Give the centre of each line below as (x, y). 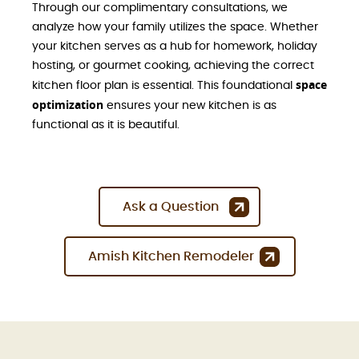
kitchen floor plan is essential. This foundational (164, 86)
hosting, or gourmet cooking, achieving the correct (173, 66)
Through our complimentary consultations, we (160, 8)
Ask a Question (171, 207)
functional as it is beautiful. (106, 125)
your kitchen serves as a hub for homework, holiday (175, 47)
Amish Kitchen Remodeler (171, 257)
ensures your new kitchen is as (190, 106)
